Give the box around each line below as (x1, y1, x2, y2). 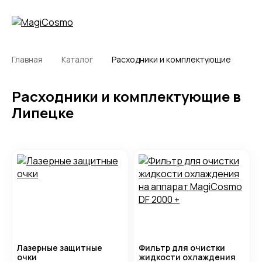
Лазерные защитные (17, 242, 102, 253)
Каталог (61, 54, 93, 65)
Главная (12, 54, 43, 65)
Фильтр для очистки (139, 242, 225, 253)
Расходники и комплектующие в (12, 87, 241, 106)
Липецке (12, 103, 74, 122)
